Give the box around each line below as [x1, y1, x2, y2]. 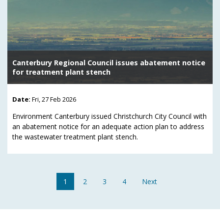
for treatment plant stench [12, 67, 110, 77]
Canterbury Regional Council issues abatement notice [12, 57, 205, 67]
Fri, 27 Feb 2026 [32, 95, 76, 104]
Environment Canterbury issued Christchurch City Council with [12, 111, 207, 121]
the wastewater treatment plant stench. [12, 132, 138, 142]
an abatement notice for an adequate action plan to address [12, 122, 204, 132]
